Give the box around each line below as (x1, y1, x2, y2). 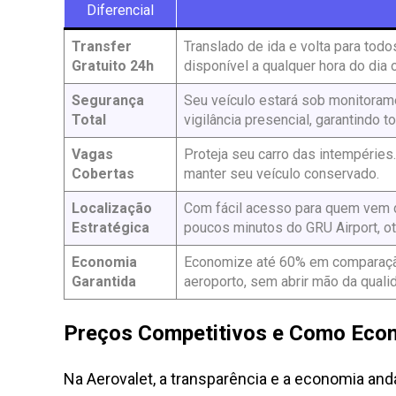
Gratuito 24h (72, 57, 154, 74)
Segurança (72, 92, 144, 109)
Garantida (72, 273, 136, 290)
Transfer (72, 38, 132, 55)
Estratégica (72, 219, 149, 236)
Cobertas (72, 165, 134, 182)
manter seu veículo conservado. (184, 165, 379, 182)
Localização (72, 200, 152, 217)
